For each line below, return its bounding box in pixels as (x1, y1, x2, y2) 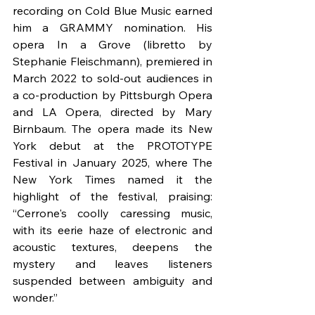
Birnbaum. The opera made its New (13, 121, 212, 136)
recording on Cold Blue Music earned (13, 3, 212, 18)
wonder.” (13, 290, 58, 304)
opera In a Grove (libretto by (13, 37, 212, 51)
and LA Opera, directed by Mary (13, 104, 212, 119)
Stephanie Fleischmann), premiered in (13, 53, 212, 68)
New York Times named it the (13, 172, 212, 186)
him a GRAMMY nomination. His (13, 20, 212, 34)
